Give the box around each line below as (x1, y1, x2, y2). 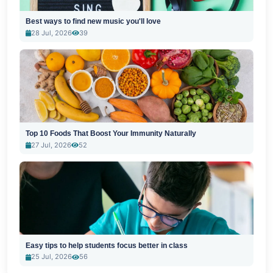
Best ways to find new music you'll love (25, 17, 161, 26)
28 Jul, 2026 (30, 28, 72, 37)
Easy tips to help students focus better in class (25, 241, 188, 250)
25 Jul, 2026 (30, 252, 72, 261)
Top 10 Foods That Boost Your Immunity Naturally (25, 129, 196, 138)
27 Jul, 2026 (30, 140, 71, 149)
